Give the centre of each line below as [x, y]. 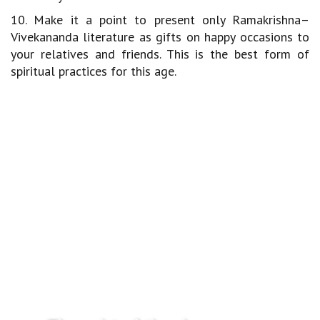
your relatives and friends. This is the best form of [160, 54]
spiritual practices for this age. [94, 71]
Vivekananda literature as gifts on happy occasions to [160, 37]
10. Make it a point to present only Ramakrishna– [160, 20]
